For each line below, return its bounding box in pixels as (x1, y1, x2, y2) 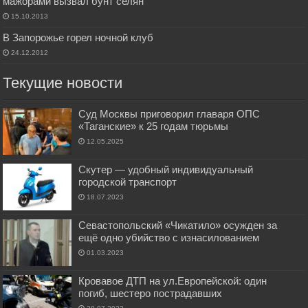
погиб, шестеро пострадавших (78, 287, 223, 300)
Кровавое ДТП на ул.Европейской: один (78, 275, 267, 287)
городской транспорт (78, 175, 177, 188)
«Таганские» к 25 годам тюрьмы (78, 120, 229, 132)
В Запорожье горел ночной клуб (3, 31, 154, 43)
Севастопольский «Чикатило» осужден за (78, 219, 278, 231)
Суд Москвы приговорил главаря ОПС (78, 107, 261, 120)
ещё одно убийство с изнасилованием (78, 231, 260, 243)
